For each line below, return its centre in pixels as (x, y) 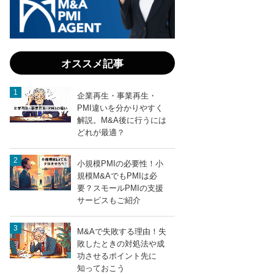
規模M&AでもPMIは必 (117, 176)
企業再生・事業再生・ (117, 96)
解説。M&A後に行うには (122, 120)
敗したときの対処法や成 (121, 244)
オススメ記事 (92, 64)
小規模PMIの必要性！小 (120, 164)
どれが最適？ (101, 133)
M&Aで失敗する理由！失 (122, 232)
